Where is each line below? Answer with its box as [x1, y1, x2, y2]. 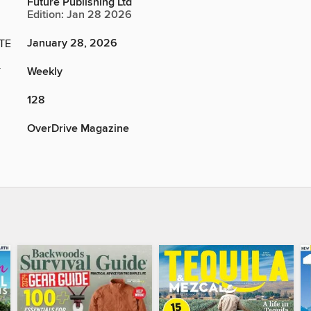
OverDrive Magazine [27, 121, 129, 137]
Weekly [27, 65, 62, 80]
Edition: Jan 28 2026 [27, 8, 132, 23]
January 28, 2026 [27, 36, 117, 51]
